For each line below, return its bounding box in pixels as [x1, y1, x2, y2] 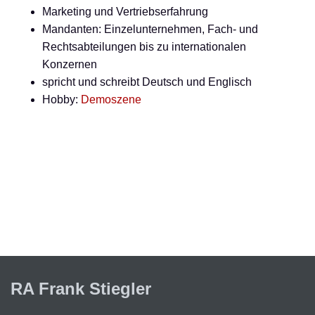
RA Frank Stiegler [11, 279, 151, 298]
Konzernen [42, 58, 97, 70]
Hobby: [42, 94, 81, 105]
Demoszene [81, 94, 141, 105]
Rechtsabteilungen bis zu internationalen [42, 41, 246, 53]
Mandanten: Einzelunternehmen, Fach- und [42, 23, 258, 35]
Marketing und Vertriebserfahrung [42, 6, 208, 18]
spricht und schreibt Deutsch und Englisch [42, 76, 252, 88]
